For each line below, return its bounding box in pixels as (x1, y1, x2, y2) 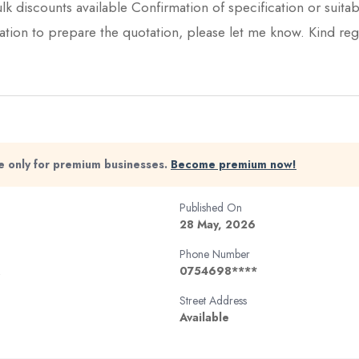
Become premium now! (171, 156, 296, 172)
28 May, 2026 (179, 216, 256, 232)
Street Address (179, 292, 247, 309)
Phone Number (179, 246, 250, 262)
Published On (179, 200, 242, 216)
